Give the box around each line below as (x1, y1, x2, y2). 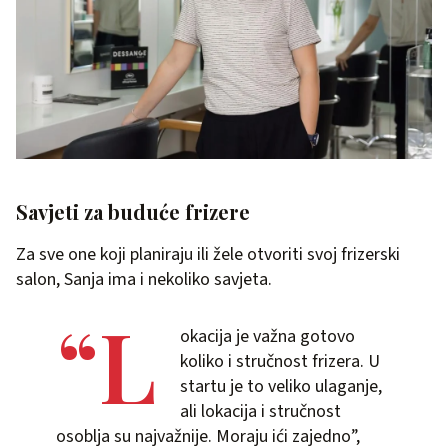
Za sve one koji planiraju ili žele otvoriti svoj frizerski (16, 242, 400, 268)
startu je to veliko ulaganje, (180, 374, 382, 400)
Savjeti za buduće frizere (16, 198, 250, 226)
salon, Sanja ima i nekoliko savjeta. (16, 267, 272, 293)
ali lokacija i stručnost (180, 399, 341, 425)
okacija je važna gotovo (180, 324, 355, 350)
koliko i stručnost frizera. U (180, 349, 380, 375)
